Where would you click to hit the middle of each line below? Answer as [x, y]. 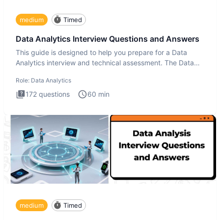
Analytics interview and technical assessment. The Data [105, 63]
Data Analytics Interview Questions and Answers [108, 39]
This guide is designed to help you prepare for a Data [101, 53]
